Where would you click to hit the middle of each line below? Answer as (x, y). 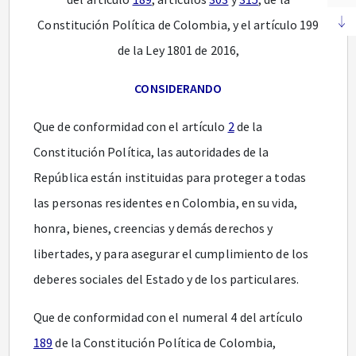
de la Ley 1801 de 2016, (178, 50)
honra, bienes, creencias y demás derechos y (153, 228)
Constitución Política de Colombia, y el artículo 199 (178, 25)
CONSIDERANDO (178, 88)
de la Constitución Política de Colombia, (164, 342)
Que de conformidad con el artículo (131, 126)
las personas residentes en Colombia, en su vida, (165, 203)
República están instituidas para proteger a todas (170, 177)
